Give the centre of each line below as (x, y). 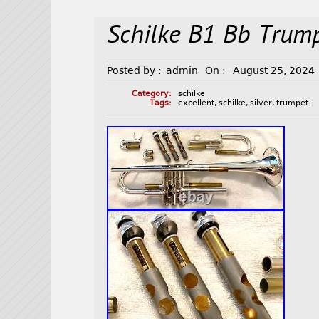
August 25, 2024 (274, 71)
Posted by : (135, 71)
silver (261, 103)
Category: (151, 94)
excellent (197, 103)
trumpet (293, 103)
